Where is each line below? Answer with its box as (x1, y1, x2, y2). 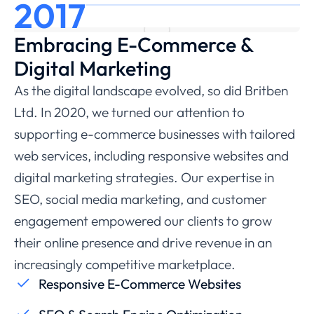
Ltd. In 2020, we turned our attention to (14, 103, 245, 121)
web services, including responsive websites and (14, 146, 289, 164)
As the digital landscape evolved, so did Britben (14, 81, 288, 99)
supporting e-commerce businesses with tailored (14, 125, 295, 142)
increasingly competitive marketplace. (14, 255, 235, 273)
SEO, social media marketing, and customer (14, 190, 267, 207)
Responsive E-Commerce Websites (39, 275, 241, 292)
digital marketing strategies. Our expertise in (14, 168, 274, 186)
